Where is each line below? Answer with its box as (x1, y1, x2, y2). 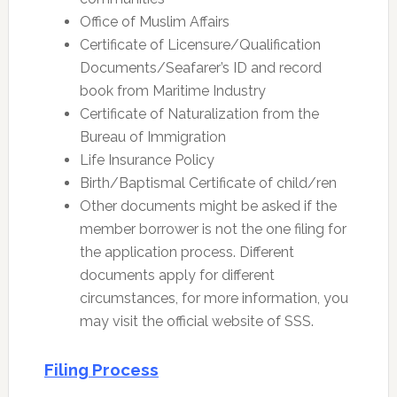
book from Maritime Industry (79, 82, 266, 99)
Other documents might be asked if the (79, 197, 337, 214)
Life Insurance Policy (79, 151, 214, 168)
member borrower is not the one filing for (79, 220, 346, 237)
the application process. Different (79, 243, 294, 261)
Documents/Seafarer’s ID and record (79, 58, 322, 76)
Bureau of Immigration (79, 128, 226, 145)
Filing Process (43, 359, 159, 379)
